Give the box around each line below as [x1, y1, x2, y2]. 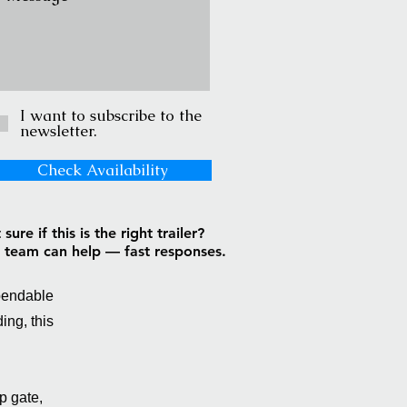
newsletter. [20, 121, 97, 141]
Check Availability [37, 160, 168, 180]
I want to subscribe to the [20, 105, 202, 125]
